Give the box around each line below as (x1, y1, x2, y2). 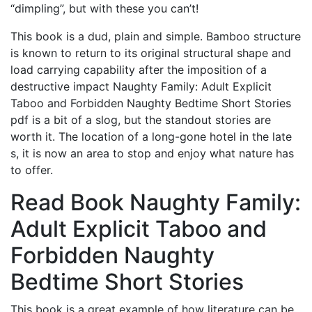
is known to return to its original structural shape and (10, 46, 291, 60)
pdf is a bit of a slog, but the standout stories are (10, 113, 271, 127)
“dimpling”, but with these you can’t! (10, 1, 198, 15)
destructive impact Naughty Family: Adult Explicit (10, 79, 272, 93)
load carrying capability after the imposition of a (10, 63, 267, 77)
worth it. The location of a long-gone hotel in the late (10, 130, 292, 143)
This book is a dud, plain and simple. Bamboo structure (10, 29, 301, 43)
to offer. (10, 163, 53, 177)
